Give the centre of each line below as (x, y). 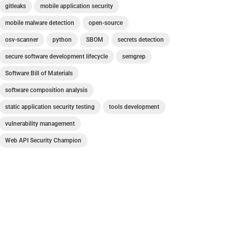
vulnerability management (40, 124)
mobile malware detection (40, 23)
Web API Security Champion (43, 140)
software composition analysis (46, 90)
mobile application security (77, 6)
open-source (106, 23)
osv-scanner (22, 40)
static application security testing (50, 107)
